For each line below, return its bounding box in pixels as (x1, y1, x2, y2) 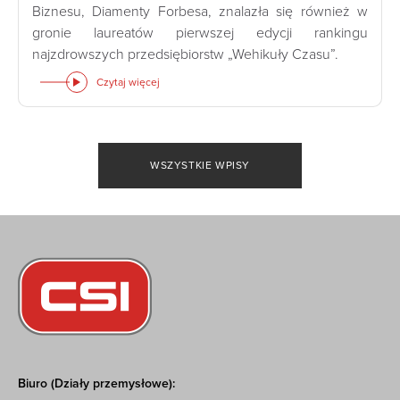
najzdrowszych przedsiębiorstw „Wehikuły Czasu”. (32, 45, 338, 63)
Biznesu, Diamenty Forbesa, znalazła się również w (32, 2, 368, 21)
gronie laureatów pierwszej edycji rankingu (32, 23, 368, 42)
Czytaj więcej (96, 75, 160, 88)
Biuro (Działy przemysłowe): (18, 376, 175, 392)
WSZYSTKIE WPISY (150, 159, 250, 172)
